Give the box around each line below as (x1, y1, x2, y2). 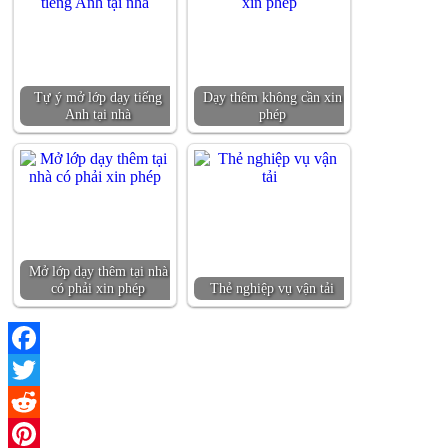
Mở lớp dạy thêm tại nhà (28, 262, 168, 279)
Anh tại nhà (65, 105, 131, 122)
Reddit (8, 424, 50, 442)
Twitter (8, 392, 53, 410)
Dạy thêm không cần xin (202, 88, 342, 105)
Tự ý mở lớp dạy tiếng (34, 88, 162, 105)
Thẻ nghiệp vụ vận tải (210, 279, 334, 296)
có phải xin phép (51, 279, 145, 296)
